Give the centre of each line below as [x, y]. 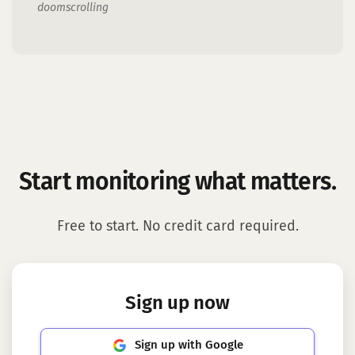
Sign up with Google [189, 345]
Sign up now [177, 303]
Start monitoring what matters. [177, 182]
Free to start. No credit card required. [177, 227]
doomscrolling [73, 8]
